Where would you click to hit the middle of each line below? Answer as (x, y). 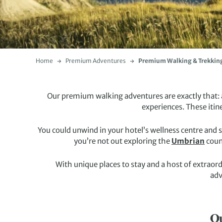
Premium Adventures (96, 61)
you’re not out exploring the (123, 141)
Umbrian (188, 141)
